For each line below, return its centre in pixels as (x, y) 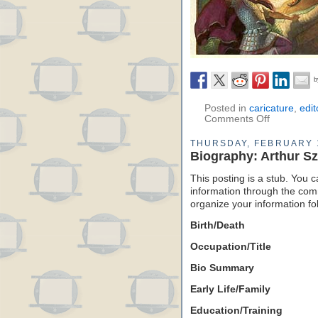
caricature (272, 108)
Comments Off (237, 119)
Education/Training (236, 311)
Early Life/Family (230, 289)
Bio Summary (222, 268)
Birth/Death (218, 225)
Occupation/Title (231, 247)
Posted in (227, 108)
